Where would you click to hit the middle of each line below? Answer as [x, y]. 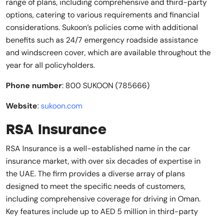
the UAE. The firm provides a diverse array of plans [95, 173]
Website [22, 106]
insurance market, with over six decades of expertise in [103, 161]
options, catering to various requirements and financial [103, 15]
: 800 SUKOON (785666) [106, 85]
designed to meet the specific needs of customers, [96, 186]
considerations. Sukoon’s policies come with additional [102, 27]
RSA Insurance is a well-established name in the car [98, 148]
